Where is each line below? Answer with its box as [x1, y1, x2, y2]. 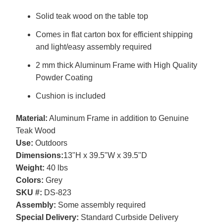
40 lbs [44, 164, 68, 172]
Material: [15, 114, 48, 123]
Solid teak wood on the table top [35, 12, 148, 21]
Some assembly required [55, 201, 146, 210]
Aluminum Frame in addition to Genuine [47, 114, 189, 123]
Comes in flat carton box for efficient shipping [35, 30, 193, 39]
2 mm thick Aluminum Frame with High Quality [35, 61, 197, 70]
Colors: [15, 176, 44, 185]
